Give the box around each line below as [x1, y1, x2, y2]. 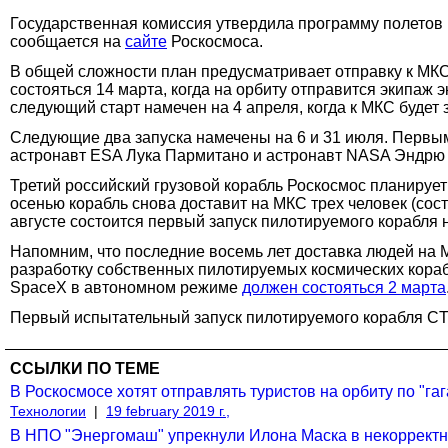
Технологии [10, 402, 86, 419]
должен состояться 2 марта [242, 278, 446, 296]
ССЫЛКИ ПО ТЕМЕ [10, 359, 160, 377]
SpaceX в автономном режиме [10, 278, 242, 296]
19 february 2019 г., [106, 402, 230, 419]
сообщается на [10, 32, 125, 50]
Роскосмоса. [167, 32, 263, 50]
